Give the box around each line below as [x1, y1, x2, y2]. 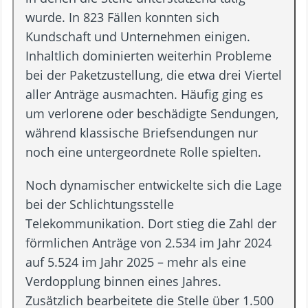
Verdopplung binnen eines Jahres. [25, 272, 222, 289]
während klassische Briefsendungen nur [25, 124, 258, 141]
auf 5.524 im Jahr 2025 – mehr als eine [25, 253, 247, 270]
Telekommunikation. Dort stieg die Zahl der [25, 214, 277, 232]
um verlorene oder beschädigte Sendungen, [25, 104, 279, 122]
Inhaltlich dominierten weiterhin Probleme [25, 47, 272, 64]
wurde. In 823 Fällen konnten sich [25, 8, 220, 25]
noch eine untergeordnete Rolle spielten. [25, 143, 262, 160]
